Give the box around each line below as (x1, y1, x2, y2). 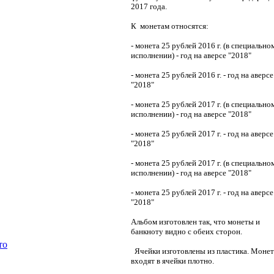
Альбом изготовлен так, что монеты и (131, 217, 260, 226)
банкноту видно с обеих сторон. (131, 226, 242, 236)
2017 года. (131, 1, 167, 11)
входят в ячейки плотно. (131, 256, 214, 265)
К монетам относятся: (131, 21, 209, 31)
